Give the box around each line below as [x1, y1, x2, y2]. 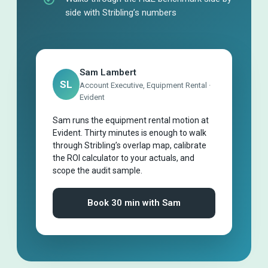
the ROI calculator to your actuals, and [53, 153, 194, 163]
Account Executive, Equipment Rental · [79, 80, 211, 90]
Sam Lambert [79, 66, 136, 78]
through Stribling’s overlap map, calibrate [53, 140, 206, 150]
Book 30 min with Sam [87, 197, 181, 208]
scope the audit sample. [53, 165, 142, 175]
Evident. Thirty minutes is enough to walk [53, 127, 206, 138]
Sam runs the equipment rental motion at [53, 115, 209, 125]
